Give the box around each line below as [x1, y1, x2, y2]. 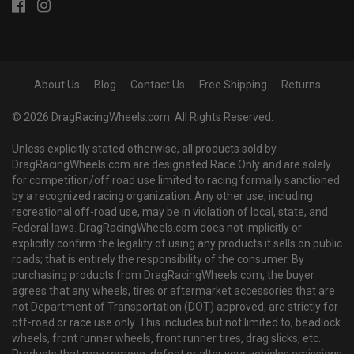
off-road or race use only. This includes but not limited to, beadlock [12, 316, 341, 330]
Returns [281, 78, 321, 92]
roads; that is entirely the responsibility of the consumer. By [12, 253, 304, 266]
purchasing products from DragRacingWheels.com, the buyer [12, 269, 314, 282]
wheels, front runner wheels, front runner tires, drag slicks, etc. [12, 332, 321, 345]
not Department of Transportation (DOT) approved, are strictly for [12, 300, 338, 314]
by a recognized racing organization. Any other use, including [12, 190, 313, 203]
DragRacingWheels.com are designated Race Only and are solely [12, 158, 331, 171]
